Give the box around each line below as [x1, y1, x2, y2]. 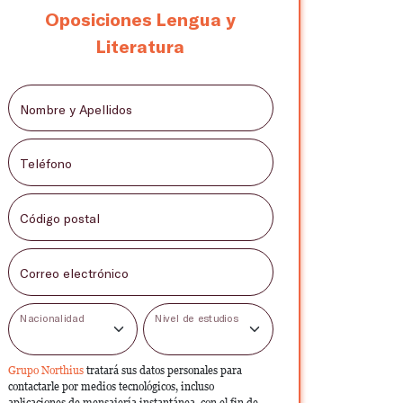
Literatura [96, 34, 184, 57]
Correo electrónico [19, 265, 129, 282]
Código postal [19, 210, 100, 227]
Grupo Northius [7, 363, 86, 377]
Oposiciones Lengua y [45, 7, 236, 30]
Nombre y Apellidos [19, 101, 132, 117]
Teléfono [19, 156, 72, 172]
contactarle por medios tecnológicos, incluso [7, 380, 214, 393]
